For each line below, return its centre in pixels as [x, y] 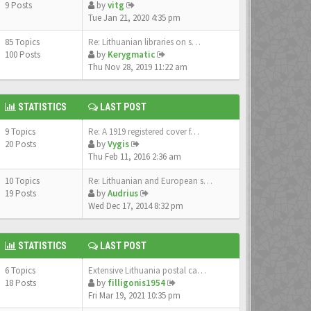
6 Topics [21, 270]
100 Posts [23, 54]
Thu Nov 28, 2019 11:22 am [138, 67]
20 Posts [20, 144]
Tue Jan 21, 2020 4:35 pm [134, 18]
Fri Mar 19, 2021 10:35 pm [134, 295]
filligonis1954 [136, 283]
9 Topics [21, 132]
